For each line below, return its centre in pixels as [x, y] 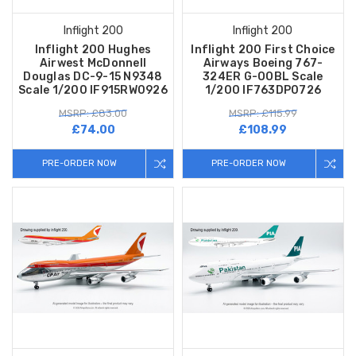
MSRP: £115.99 [263, 114]
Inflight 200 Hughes [93, 50]
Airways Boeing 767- [263, 64]
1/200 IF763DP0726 [263, 91]
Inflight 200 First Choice [263, 50]
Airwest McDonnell [93, 64]
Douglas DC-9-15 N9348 [93, 77]
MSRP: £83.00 [93, 114]
